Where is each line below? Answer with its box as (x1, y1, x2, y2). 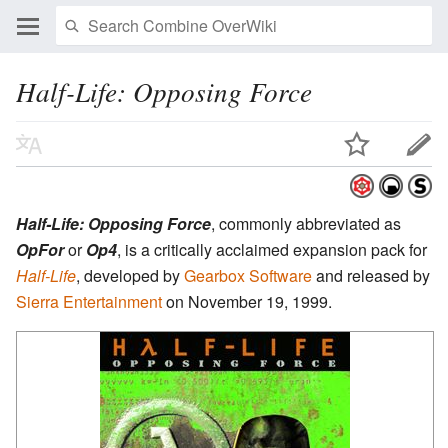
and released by (312, 264, 430, 288)
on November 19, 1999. (162, 290, 332, 314)
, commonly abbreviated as (211, 212, 401, 236)
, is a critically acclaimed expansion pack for (117, 238, 427, 262)
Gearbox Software (184, 264, 312, 288)
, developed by (76, 264, 184, 288)
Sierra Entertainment (16, 290, 162, 314)
